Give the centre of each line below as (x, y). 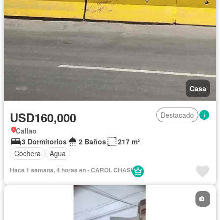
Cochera (27, 153)
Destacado (177, 115)
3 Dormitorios (44, 141)
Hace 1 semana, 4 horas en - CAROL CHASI (71, 170)
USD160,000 (43, 117)
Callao (26, 130)
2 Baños (92, 141)
